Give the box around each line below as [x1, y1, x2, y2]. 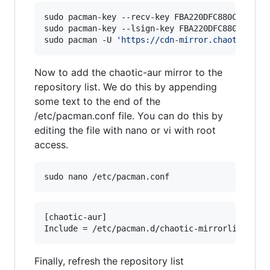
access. [34, 139, 68, 151]
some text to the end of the [34, 95, 160, 108]
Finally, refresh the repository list [34, 255, 184, 268]
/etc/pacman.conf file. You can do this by [34, 110, 223, 122]
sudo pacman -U [44, 35, 116, 45]
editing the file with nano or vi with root [34, 124, 216, 137]
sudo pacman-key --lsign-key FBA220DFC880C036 [44, 24, 256, 34]
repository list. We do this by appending [34, 81, 217, 93]
